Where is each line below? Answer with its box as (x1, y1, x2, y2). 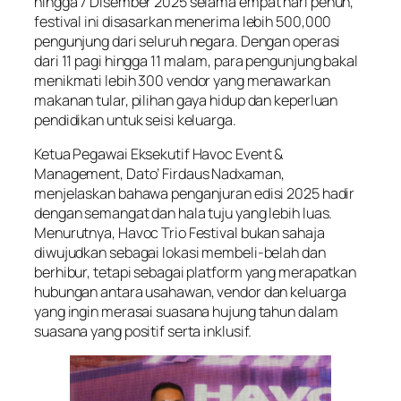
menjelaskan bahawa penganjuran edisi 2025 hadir (34, 183, 355, 203)
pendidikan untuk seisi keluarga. (34, 109, 236, 130)
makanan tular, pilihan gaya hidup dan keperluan (34, 90, 338, 110)
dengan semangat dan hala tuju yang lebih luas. (34, 202, 333, 223)
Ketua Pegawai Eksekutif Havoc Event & (34, 143, 284, 164)
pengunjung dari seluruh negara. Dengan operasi (34, 30, 341, 51)
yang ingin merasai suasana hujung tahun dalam (34, 301, 338, 321)
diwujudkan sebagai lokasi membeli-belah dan (34, 242, 326, 262)
